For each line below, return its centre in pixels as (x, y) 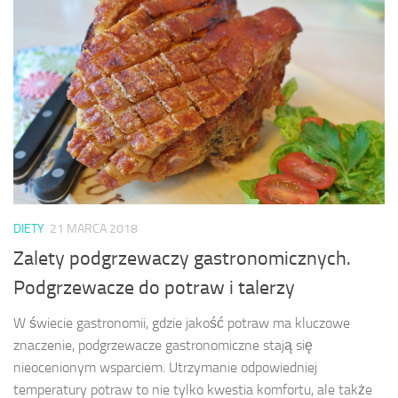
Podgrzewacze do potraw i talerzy (154, 287)
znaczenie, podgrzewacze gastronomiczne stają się (163, 345)
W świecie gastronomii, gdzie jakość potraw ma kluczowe (182, 322)
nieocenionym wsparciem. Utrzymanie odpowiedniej (165, 367)
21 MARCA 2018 (94, 229)
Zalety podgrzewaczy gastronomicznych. (182, 258)
